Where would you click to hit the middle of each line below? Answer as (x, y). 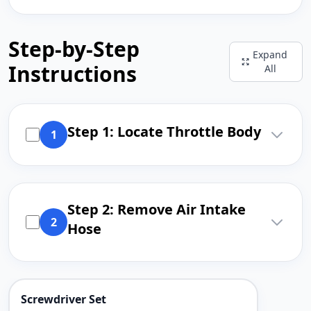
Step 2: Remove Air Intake (157, 209)
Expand (270, 54)
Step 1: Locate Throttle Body (164, 132)
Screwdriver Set (64, 299)
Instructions (73, 74)
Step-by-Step (74, 49)
